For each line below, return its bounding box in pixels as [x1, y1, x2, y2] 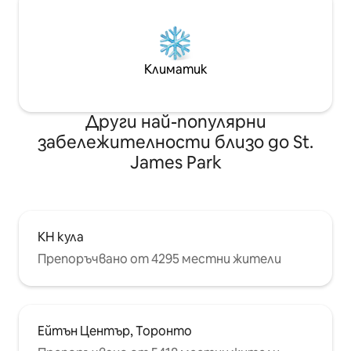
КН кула [38, 229, 84, 246]
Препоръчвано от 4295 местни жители [38, 251, 281, 268]
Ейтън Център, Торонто [38, 323, 192, 340]
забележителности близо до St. [38, 131, 313, 154]
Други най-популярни [85, 110, 266, 134]
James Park [129, 151, 222, 175]
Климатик [143, 61, 208, 78]
